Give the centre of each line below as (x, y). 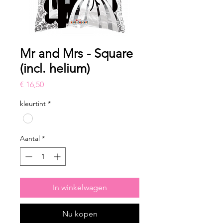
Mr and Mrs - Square (76, 54)
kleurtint (33, 104)
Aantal (30, 139)
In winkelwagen (80, 188)
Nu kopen (80, 214)
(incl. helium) (55, 68)
